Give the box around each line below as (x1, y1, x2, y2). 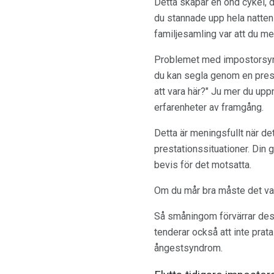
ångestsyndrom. (154, 242, 223, 254)
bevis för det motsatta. (154, 158, 251, 171)
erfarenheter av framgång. (154, 101, 264, 113)
